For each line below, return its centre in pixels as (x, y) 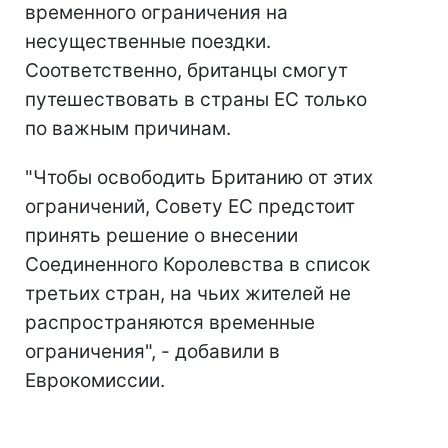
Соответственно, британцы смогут (186, 71)
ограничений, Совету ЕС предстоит (190, 207)
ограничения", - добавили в (152, 352)
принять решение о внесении (161, 236)
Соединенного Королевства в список (197, 265)
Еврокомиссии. (95, 381)
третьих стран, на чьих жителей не (188, 294)
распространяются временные (170, 323)
